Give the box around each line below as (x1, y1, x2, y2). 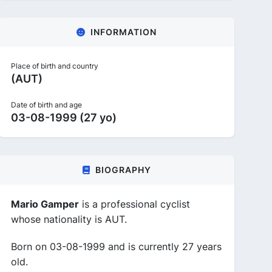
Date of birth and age (11, 100, 82, 109)
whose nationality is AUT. (11, 213, 127, 225)
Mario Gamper (11, 198, 79, 210)
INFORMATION (90, 27, 157, 37)
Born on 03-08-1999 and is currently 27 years (11, 240, 222, 253)
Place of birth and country (11, 61, 98, 70)
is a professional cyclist (79, 198, 190, 210)
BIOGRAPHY (95, 165, 151, 175)
